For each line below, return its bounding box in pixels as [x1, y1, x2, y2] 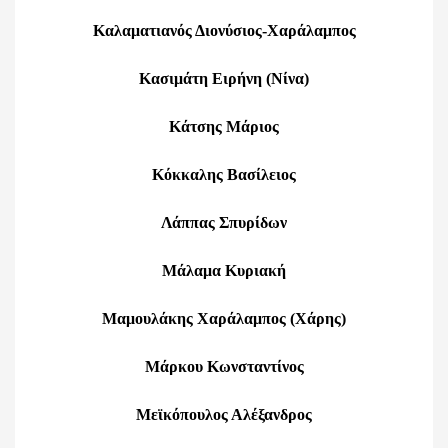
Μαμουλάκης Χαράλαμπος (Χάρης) [102, 310, 346, 327]
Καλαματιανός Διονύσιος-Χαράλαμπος [92, 22, 356, 39]
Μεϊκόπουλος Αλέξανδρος [136, 406, 312, 423]
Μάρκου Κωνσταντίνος [144, 358, 304, 375]
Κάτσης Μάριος [169, 118, 279, 135]
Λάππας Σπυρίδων [161, 214, 287, 231]
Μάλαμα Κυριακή [162, 262, 286, 279]
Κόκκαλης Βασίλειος [152, 166, 296, 183]
